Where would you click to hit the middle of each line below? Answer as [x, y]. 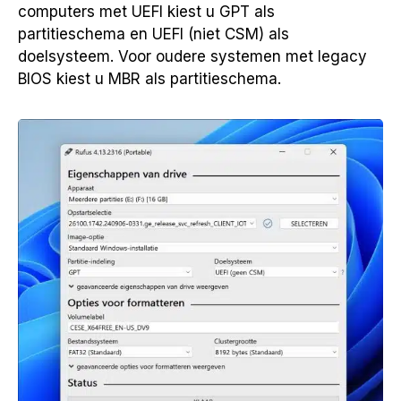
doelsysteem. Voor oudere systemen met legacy [192, 56]
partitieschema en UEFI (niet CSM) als [154, 34]
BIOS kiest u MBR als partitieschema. [149, 78]
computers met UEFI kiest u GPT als [146, 11]
